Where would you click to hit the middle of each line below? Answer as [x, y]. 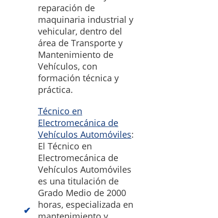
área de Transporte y [80, 43]
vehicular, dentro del [80, 31]
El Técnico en [65, 146]
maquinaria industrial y [86, 20]
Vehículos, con [68, 66]
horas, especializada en [86, 205]
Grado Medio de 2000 [82, 193]
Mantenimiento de [76, 55]
